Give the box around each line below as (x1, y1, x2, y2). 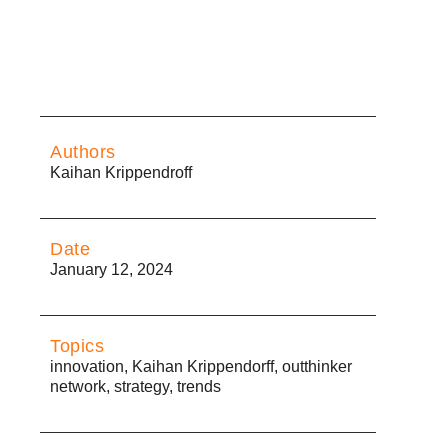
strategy (114, 377, 169, 395)
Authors (50, 141, 116, 162)
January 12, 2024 (50, 260, 173, 278)
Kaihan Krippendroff (50, 163, 192, 181)
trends (177, 377, 221, 395)
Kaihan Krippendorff (132, 357, 274, 375)
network (50, 377, 106, 395)
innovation (50, 357, 124, 375)
